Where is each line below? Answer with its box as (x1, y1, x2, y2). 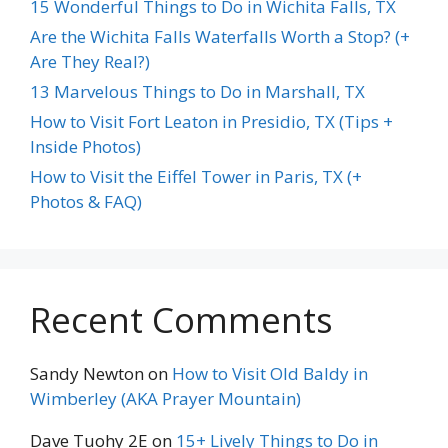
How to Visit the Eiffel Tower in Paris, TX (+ (30, 165, 362, 189)
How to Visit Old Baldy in (172, 362, 368, 386)
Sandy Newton (30, 362, 144, 386)
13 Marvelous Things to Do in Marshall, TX (30, 80, 365, 104)
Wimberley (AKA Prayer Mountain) (30, 387, 301, 411)
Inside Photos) (30, 135, 141, 159)
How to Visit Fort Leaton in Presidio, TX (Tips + (30, 110, 393, 134)
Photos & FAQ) (30, 190, 142, 214)
